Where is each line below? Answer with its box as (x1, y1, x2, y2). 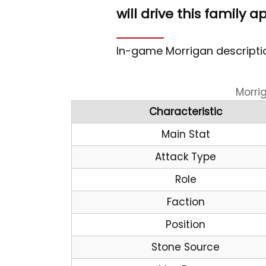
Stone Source (151, 240, 220, 254)
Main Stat (161, 127, 210, 141)
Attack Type (155, 150, 216, 164)
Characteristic (148, 104, 223, 119)
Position (166, 217, 205, 232)
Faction (166, 195, 205, 209)
